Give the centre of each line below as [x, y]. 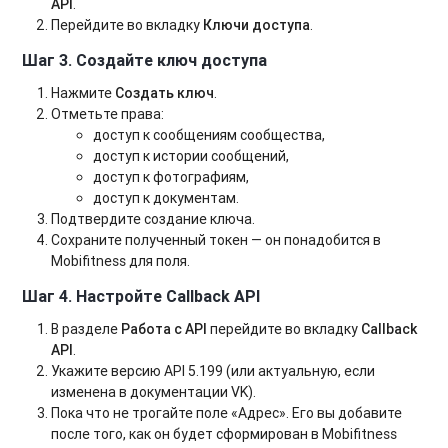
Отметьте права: [108, 113]
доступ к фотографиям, [171, 176]
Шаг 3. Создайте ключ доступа [145, 59]
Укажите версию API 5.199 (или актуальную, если [213, 370]
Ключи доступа [257, 24]
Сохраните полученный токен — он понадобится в [216, 239]
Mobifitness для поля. [121, 260]
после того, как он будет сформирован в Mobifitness [224, 433]
